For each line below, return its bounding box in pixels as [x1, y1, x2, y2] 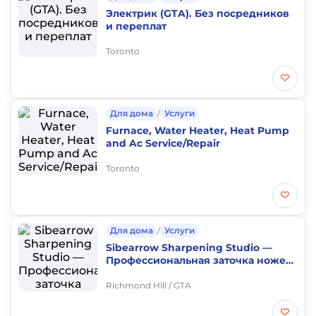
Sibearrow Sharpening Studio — [106, 241, 272, 254]
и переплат [106, 20, 166, 32]
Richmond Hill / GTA [106, 280, 191, 291]
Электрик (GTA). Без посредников [106, 7, 289, 20]
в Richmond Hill [106, 267, 188, 279]
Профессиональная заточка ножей [106, 254, 293, 267]
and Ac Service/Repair [106, 137, 220, 150]
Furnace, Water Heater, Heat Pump [106, 124, 289, 137]
